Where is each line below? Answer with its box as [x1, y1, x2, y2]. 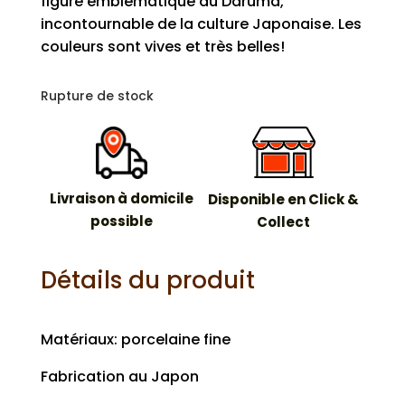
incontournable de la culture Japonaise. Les [40, 14, 362, 35]
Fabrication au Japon [40, 365, 199, 387]
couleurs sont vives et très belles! [40, 36, 285, 58]
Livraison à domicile [49, 188, 193, 208]
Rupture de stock [40, 88, 154, 106]
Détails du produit [40, 263, 255, 297]
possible [89, 211, 153, 231]
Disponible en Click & [208, 190, 360, 210]
